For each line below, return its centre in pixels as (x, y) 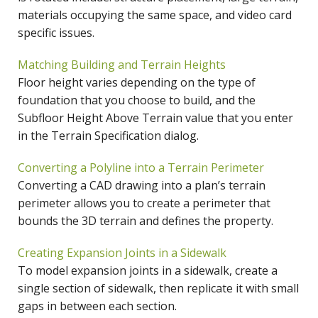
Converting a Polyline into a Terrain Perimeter (141, 168)
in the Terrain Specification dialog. (108, 136)
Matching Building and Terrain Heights (122, 65)
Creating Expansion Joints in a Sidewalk (122, 253)
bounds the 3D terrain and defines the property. (146, 221)
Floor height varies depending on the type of (137, 83)
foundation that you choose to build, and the (137, 100)
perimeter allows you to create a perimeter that (144, 203)
